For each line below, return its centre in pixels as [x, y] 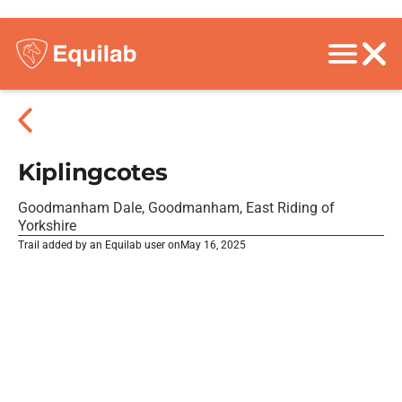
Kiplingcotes [93, 172]
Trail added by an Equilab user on [99, 245]
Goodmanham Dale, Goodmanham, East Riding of [176, 208]
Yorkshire [47, 226]
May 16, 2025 [213, 245]
